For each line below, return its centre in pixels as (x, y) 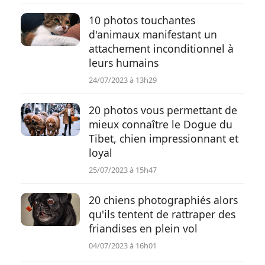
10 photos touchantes (142, 20)
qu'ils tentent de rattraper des (162, 214)
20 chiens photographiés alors (163, 200)
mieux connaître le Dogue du (161, 124)
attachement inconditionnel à (161, 49)
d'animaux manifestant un (153, 34)
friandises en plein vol (143, 228)
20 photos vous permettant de (163, 110)
